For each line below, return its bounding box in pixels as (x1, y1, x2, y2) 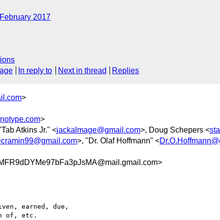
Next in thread (57, 66, 107, 75)
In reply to (18, 66, 53, 75)
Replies (112, 66, 139, 75)
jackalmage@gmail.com (56, 125, 140, 134)
